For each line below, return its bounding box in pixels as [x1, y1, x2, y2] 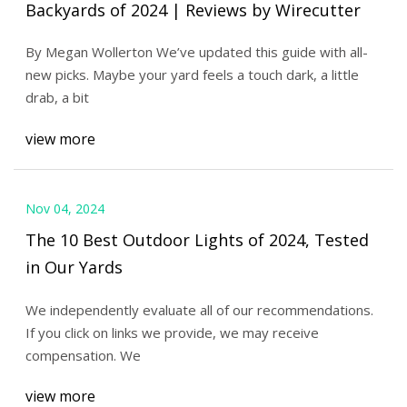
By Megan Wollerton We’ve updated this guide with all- [25, 43, 368, 62]
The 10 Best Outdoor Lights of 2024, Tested [25, 228, 369, 251]
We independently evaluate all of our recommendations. [25, 300, 373, 319]
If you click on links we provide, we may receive [25, 323, 319, 342]
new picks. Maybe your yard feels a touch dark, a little [25, 65, 359, 84]
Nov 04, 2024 [25, 200, 104, 218]
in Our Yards [25, 255, 123, 278]
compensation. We [25, 345, 141, 364]
